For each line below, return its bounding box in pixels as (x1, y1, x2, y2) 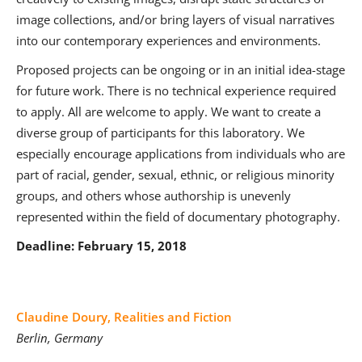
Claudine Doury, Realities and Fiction (16, 309, 232, 326)
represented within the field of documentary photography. (16, 208, 340, 225)
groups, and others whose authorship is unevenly (16, 187, 291, 204)
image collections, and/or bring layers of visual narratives (16, 11, 335, 28)
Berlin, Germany (16, 330, 103, 347)
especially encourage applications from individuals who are (16, 145, 345, 162)
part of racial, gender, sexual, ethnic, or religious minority (16, 166, 335, 183)
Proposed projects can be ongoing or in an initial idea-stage (16, 61, 345, 78)
